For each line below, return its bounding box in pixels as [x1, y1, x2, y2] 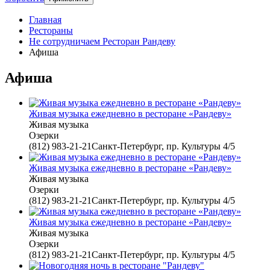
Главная [29, 14, 61, 25]
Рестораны [29, 25, 73, 36]
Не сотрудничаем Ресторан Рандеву [29, 36, 175, 46]
